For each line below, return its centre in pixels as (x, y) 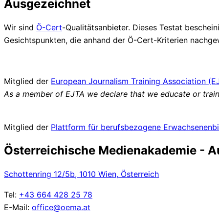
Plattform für (76, 127)
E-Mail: (18, 208)
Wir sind (20, 27)
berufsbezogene (132, 127)
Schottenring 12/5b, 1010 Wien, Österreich (81, 174)
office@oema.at (61, 208)
